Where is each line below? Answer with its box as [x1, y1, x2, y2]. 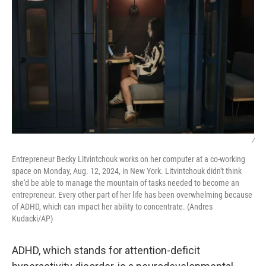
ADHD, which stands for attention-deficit [12, 244, 200, 256]
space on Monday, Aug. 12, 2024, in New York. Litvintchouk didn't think [12, 166, 242, 176]
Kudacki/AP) [12, 214, 53, 223]
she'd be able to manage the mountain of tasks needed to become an [12, 178, 239, 188]
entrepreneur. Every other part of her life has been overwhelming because [12, 190, 252, 199]
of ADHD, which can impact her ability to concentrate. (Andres [12, 202, 213, 211]
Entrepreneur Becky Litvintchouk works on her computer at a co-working [12, 154, 245, 164]
